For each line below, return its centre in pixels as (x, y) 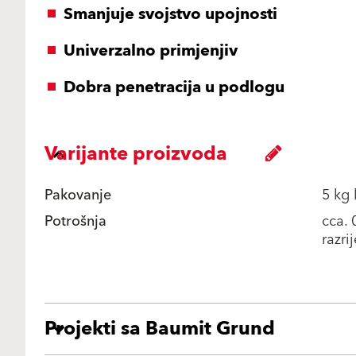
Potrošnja (75, 221)
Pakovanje (78, 195)
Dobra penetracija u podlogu (174, 87)
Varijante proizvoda (136, 154)
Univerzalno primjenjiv (151, 51)
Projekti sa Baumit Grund (160, 329)
